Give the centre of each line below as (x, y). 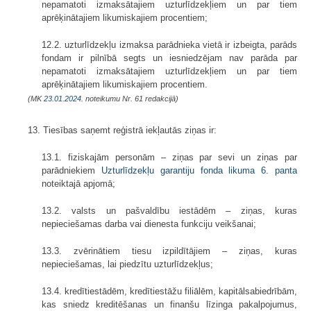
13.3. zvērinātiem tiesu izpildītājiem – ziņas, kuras (169, 251)
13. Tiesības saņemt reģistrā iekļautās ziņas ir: (122, 131)
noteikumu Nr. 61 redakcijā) (131, 99)
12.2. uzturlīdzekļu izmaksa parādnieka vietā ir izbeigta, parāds (169, 45)
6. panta (279, 171)
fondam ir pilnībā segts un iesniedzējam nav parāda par (169, 58)
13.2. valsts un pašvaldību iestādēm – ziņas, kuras (169, 211)
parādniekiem (72, 171)
